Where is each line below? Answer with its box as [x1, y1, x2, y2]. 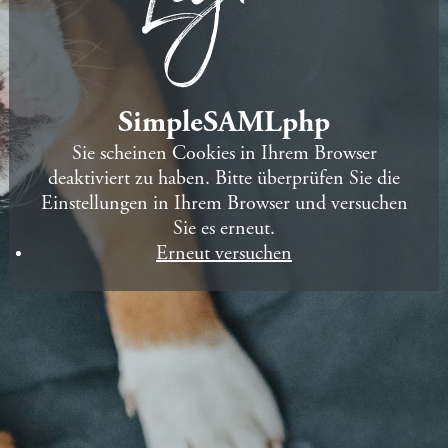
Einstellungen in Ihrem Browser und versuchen [40, 194, 408, 215]
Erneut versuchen [156, 244, 292, 265]
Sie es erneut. [173, 219, 275, 240]
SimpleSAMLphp [118, 109, 330, 139]
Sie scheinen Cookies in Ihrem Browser [71, 144, 377, 165]
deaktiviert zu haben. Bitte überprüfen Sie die [48, 169, 400, 190]
